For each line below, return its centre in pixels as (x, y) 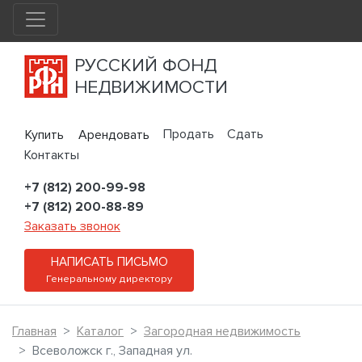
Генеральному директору (109, 279)
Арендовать (114, 135)
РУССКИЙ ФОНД (145, 65)
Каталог (100, 332)
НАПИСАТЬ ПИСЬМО (109, 263)
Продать (189, 134)
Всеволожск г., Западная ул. (112, 351)
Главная (34, 332)
